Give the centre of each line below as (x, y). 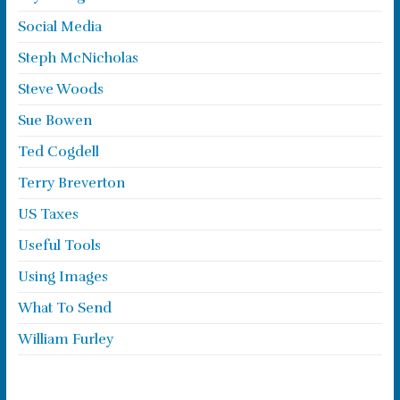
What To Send (64, 308)
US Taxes (48, 214)
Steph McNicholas (78, 58)
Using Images (62, 277)
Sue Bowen (54, 121)
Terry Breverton (71, 183)
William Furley (65, 339)
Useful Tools (59, 246)
